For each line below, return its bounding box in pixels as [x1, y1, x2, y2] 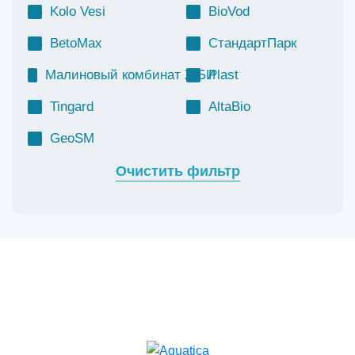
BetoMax [50, 36, 102, 51]
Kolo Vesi [50, 4, 105, 19]
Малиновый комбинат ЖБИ [45, 67, 216, 82]
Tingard [50, 99, 94, 114]
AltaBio [208, 99, 250, 114]
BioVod [208, 4, 250, 19]
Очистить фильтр [115, 163, 240, 179]
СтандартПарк [208, 36, 296, 51]
